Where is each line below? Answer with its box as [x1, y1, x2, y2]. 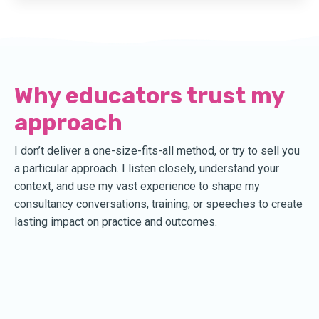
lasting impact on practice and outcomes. [14, 214, 217, 229]
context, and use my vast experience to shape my [14, 179, 260, 193]
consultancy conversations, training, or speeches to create [14, 197, 303, 211]
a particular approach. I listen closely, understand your [14, 161, 279, 175]
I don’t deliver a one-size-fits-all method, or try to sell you [14, 143, 300, 157]
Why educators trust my [14, 81, 284, 109]
